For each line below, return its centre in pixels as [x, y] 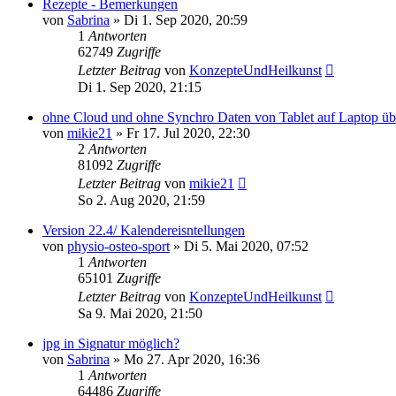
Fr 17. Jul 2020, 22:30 [188, 133]
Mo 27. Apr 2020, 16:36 [192, 359]
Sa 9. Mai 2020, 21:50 [140, 313]
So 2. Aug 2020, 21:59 [141, 200]
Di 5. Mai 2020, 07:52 [246, 246]
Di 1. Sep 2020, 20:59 [186, 19]
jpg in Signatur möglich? [111, 343]
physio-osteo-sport [118, 246]
